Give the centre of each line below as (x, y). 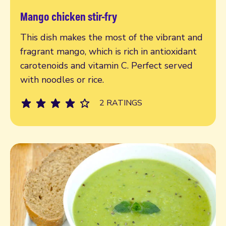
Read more (43, 24)
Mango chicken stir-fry (69, 16)
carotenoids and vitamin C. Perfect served (106, 65)
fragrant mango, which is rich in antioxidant (108, 51)
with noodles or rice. (62, 79)
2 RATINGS (121, 103)
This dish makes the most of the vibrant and (111, 37)
